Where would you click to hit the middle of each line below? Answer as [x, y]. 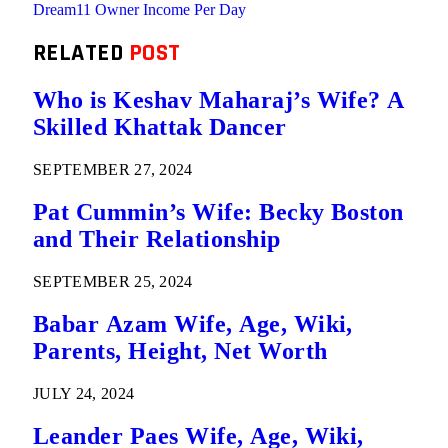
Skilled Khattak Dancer [160, 127]
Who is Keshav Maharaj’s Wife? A [219, 100]
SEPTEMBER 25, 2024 [113, 281]
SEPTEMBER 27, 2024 [113, 170]
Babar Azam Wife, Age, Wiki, [193, 323]
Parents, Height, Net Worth [180, 350]
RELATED [81, 53]
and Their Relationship [157, 239]
